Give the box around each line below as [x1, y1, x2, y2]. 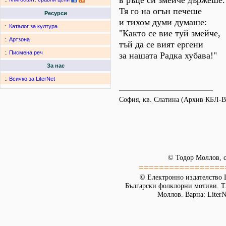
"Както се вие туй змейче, [119, 28, 220, 38]
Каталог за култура [9, 23, 58, 30]
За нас [46, 63, 65, 69]
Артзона [9, 36, 30, 43]
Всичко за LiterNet [9, 76, 55, 82]
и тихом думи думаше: [119, 17, 207, 27]
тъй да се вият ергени [119, 39, 203, 49]
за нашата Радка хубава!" [119, 50, 217, 61]
